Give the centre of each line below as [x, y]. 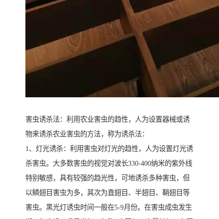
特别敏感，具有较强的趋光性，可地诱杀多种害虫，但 [108, 178]
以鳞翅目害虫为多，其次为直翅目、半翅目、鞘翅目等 [108, 193]
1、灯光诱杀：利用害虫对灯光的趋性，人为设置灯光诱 [109, 149]
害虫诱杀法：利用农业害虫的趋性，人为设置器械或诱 [108, 120]
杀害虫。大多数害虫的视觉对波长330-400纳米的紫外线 [109, 164]
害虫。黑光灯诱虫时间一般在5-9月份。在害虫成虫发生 [109, 208]
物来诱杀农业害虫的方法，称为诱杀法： [87, 134]
